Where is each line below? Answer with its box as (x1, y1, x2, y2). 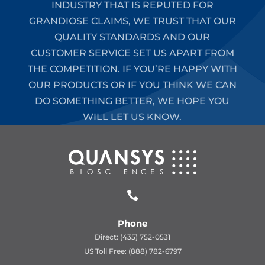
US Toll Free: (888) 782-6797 (83, 247, 182, 256)
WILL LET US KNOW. (83, 111, 182, 123)
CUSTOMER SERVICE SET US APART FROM (30, 47, 234, 59)
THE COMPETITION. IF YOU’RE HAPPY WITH (27, 63, 237, 75)
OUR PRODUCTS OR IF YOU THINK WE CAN (28, 79, 237, 91)
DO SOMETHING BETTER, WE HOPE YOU (35, 95, 230, 107)
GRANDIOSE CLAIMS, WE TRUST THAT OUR (28, 15, 236, 27)
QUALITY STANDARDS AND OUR (54, 31, 211, 43)
